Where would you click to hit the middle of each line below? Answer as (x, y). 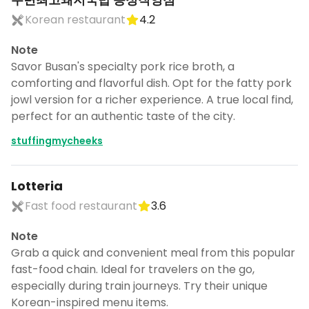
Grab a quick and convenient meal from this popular (153, 253)
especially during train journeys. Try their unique (139, 286)
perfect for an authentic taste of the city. (123, 116)
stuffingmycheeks (57, 141)
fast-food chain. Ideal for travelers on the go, (133, 269)
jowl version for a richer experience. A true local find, (152, 100)
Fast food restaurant (81, 206)
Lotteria (37, 186)
